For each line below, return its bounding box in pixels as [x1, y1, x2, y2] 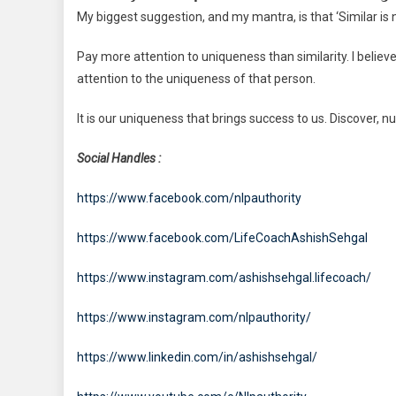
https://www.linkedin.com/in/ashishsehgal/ [77, 349, 317, 364]
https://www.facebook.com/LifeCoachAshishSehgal [77, 230, 368, 245]
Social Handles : [77, 150, 161, 165]
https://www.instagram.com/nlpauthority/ [77, 309, 311, 324]
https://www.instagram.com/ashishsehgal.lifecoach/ [77, 270, 371, 285]
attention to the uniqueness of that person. [77, 71, 316, 86]
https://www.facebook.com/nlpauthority [77, 190, 301, 205]
